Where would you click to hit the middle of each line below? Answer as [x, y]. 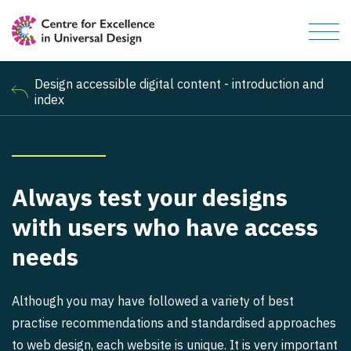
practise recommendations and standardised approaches [174, 323]
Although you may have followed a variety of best [153, 301]
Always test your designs [150, 197]
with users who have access [165, 227]
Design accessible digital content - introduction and [179, 84]
